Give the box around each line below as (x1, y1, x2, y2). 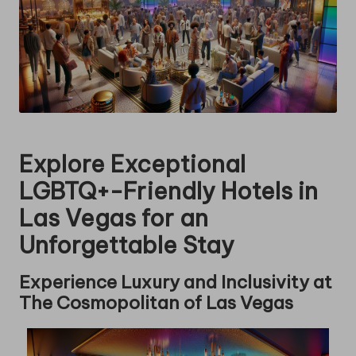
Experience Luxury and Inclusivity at (19, 270, 332, 293)
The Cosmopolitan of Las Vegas (19, 291, 293, 314)
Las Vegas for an (19, 203, 208, 233)
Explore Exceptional (19, 149, 246, 179)
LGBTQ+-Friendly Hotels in (19, 176, 318, 206)
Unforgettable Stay (19, 230, 234, 260)
